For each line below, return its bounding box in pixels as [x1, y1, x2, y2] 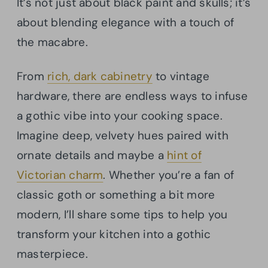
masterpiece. [17, 246, 88, 261]
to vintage [152, 68, 210, 84]
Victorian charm [17, 167, 103, 182]
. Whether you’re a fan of [103, 167, 234, 182]
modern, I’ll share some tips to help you [17, 206, 228, 222]
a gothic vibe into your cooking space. [17, 108, 223, 123]
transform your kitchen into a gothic [17, 226, 211, 242]
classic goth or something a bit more [17, 187, 215, 202]
